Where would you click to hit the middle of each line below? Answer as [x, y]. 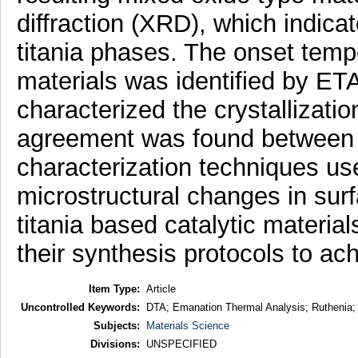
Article [161, 288]
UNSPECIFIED [181, 344]
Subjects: [116, 325]
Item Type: [114, 288]
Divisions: [115, 344]
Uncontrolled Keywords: [80, 307]
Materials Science [187, 325]
